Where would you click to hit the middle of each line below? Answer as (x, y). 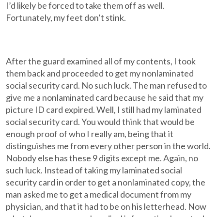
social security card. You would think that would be (101, 122)
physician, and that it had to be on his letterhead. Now (106, 206)
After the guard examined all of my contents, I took (101, 61)
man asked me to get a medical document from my (99, 194)
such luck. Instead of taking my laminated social (94, 170)
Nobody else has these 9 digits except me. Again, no (102, 158)
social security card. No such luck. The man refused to (107, 85)
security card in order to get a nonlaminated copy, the (106, 182)
